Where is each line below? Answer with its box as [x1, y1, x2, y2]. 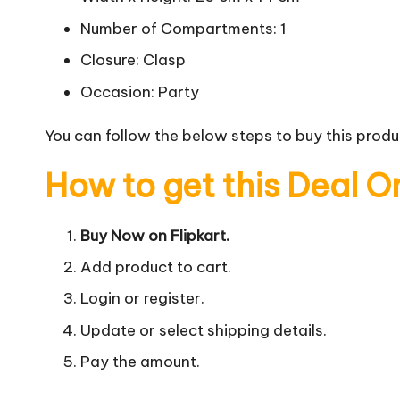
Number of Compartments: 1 [80, 18, 287, 38]
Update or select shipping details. [80, 320, 327, 340]
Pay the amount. [80, 352, 200, 372]
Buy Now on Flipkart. [80, 225, 229, 246]
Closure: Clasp [80, 50, 186, 71]
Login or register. [80, 288, 204, 309]
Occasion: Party [80, 81, 199, 102]
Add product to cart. [80, 256, 231, 277]
